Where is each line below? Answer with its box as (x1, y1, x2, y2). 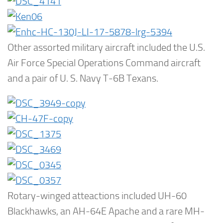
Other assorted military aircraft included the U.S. (7, 41, 205, 53)
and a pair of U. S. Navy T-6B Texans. (7, 72, 158, 84)
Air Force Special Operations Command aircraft (7, 57, 201, 69)
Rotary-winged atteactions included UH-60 (7, 190, 187, 202)
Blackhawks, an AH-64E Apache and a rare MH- (7, 206, 205, 218)
